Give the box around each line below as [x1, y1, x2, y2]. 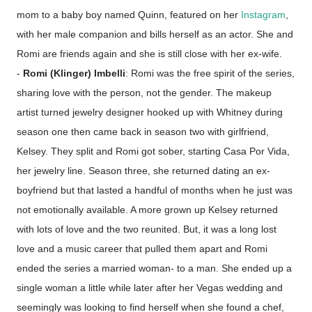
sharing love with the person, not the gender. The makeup [17, 87, 272, 98]
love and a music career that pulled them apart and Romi [17, 243, 267, 254]
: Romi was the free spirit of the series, [125, 68, 295, 79]
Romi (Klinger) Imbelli [23, 68, 125, 79]
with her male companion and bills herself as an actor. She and [17, 29, 293, 40]
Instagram [241, 9, 286, 20]
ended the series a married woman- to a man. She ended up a [17, 263, 292, 274]
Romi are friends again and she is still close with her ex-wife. [17, 48, 285, 59]
